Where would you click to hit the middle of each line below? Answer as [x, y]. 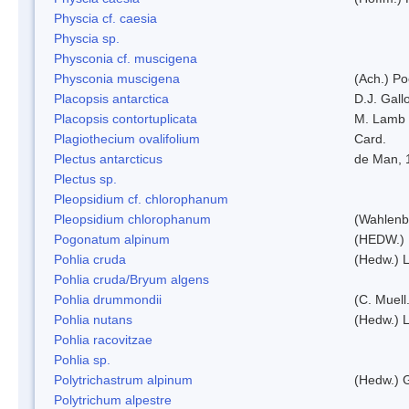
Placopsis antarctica [111, 98]
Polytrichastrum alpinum [123, 379]
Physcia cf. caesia [105, 18]
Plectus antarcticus [108, 158]
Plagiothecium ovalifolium [127, 138]
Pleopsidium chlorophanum [132, 219]
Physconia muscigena [117, 78]
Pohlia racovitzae [103, 339]
